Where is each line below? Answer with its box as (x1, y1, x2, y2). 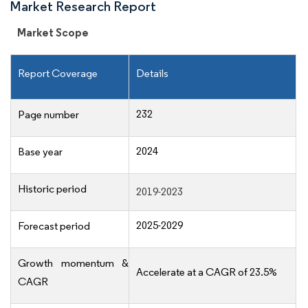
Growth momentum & (18, 256, 129, 270)
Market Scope (17, 25, 89, 40)
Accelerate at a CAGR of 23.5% (136, 265, 277, 279)
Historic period (18, 182, 87, 196)
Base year (18, 145, 63, 159)
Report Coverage (18, 67, 98, 80)
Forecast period (18, 219, 90, 233)
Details (136, 67, 168, 80)
